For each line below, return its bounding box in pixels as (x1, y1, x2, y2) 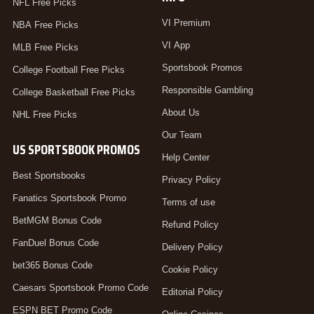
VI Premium (161, 18, 210, 29)
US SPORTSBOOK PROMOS (13, 139, 140, 161)
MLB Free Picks (13, 42, 78, 53)
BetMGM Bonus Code (13, 215, 102, 226)
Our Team (161, 130, 202, 141)
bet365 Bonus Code (13, 260, 93, 271)
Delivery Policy (161, 242, 223, 253)
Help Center (161, 152, 210, 163)
